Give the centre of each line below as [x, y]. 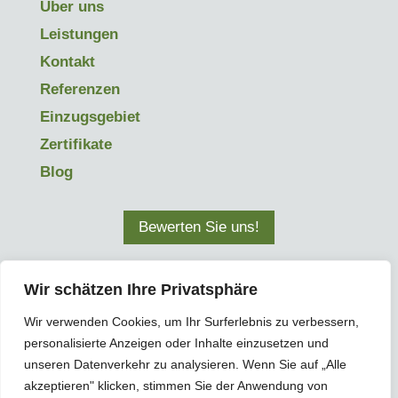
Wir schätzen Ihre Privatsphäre [141, 290]
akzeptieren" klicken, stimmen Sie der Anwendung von [176, 386]
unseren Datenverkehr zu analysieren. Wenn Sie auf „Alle [185, 364]
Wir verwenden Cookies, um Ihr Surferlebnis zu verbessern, [191, 322]
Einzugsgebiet [90, 117]
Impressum [132, 375]
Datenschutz [209, 375]
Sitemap [275, 375]
